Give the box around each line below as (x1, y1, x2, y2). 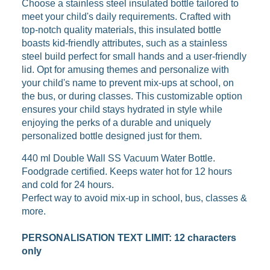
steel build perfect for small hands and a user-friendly (22, 51, 246, 61)
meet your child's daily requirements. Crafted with (22, 11, 231, 22)
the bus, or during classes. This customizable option (22, 91, 242, 101)
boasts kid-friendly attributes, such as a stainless (22, 38, 227, 48)
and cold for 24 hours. (22, 180, 116, 190)
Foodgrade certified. (22, 166, 110, 177)
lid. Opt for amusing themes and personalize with (22, 64, 229, 75)
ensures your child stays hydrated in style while (22, 104, 222, 115)
